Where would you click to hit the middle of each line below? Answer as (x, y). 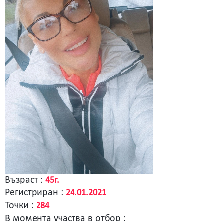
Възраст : (25, 180)
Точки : (20, 206)
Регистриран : (35, 193)
